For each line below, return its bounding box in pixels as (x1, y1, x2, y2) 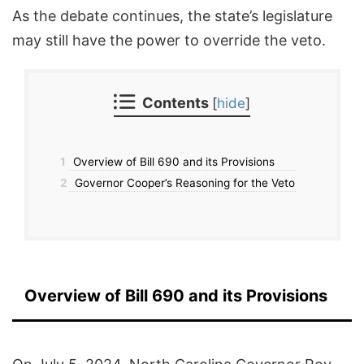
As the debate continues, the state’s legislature (12, 7, 332, 25)
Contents (142, 94, 209, 112)
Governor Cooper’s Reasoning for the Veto (71, 176, 295, 190)
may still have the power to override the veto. (12, 32, 326, 50)
